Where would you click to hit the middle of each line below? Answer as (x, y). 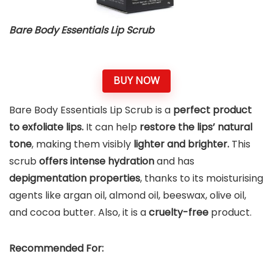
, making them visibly (83, 144)
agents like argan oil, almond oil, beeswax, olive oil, (128, 195)
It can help (112, 127)
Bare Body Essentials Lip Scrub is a (91, 110)
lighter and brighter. (181, 144)
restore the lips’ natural (196, 127)
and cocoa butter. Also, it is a (79, 212)
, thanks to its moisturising (202, 178)
